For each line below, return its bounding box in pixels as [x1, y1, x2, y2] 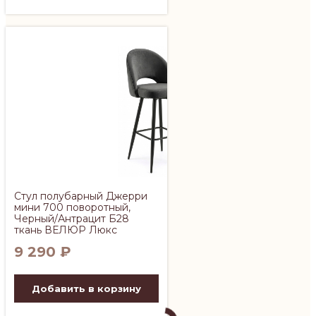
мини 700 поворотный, [14, 200, 130, 214]
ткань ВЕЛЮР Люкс [14, 223, 117, 236]
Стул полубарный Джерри [14, 189, 147, 202]
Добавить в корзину [31, 282, 141, 294]
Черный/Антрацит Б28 [14, 212, 129, 225]
